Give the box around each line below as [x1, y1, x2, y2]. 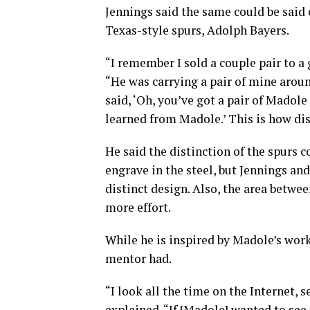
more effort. [105, 199, 171, 215]
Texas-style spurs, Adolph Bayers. [105, 22, 289, 38]
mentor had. [105, 250, 172, 266]
